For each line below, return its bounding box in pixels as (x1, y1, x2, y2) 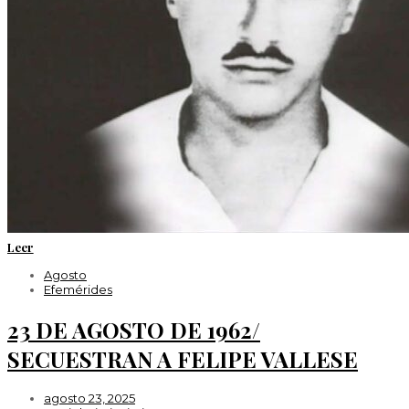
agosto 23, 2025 (44, 391, 135, 406)
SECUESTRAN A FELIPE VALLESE (7, 343, 358, 373)
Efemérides (44, 281, 112, 297)
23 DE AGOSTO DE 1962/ (7, 314, 260, 344)
